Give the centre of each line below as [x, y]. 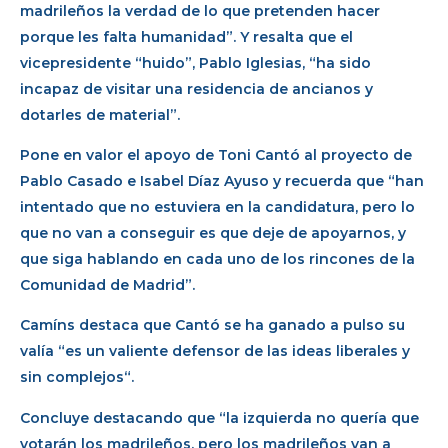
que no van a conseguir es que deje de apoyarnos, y [213, 232]
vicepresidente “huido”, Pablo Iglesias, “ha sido [195, 62]
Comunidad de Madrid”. [107, 284]
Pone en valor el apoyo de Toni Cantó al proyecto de [216, 154]
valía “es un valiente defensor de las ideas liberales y [215, 351]
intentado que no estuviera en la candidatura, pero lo [217, 206]
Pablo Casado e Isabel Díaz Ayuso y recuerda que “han [222, 180]
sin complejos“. [77, 377]
